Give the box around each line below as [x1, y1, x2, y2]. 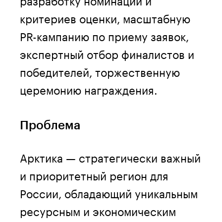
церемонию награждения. [20, 80, 157, 97]
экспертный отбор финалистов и [20, 44, 194, 61]
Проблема [20, 117, 80, 132]
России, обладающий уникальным [20, 183, 198, 201]
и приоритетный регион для [20, 166, 168, 183]
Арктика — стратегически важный [20, 148, 201, 165]
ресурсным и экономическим [20, 201, 176, 219]
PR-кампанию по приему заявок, [20, 26, 189, 44]
